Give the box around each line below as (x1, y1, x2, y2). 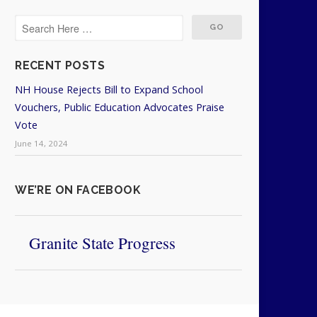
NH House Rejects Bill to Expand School (15, 82, 204, 96)
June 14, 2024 (15, 137, 69, 149)
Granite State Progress (29, 231, 176, 253)
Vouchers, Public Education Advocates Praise (15, 100, 225, 114)
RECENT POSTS (15, 58, 105, 72)
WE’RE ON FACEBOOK (15, 183, 141, 197)
